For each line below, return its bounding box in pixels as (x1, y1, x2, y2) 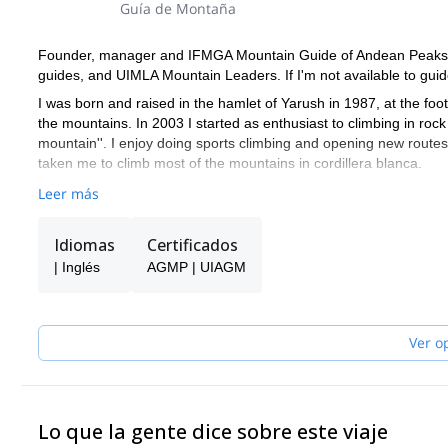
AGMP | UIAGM (147, 259, 246, 275)
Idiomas (54, 234, 115, 256)
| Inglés (54, 259, 100, 275)
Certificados (147, 234, 238, 256)
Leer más (38, 184, 99, 203)
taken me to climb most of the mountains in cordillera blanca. (38, 155, 422, 171)
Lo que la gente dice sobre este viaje (38, 418, 388, 445)
